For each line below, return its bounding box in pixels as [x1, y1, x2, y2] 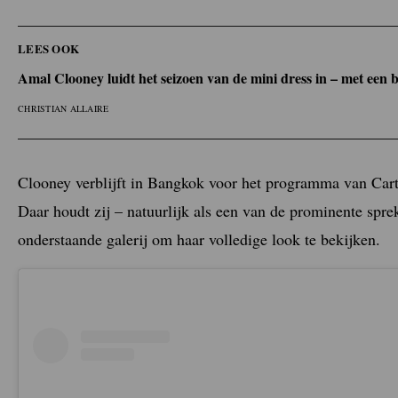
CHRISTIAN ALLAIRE [18, 102, 109, 115]
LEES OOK [18, 40, 80, 58]
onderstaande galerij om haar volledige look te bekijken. [18, 227, 380, 250]
